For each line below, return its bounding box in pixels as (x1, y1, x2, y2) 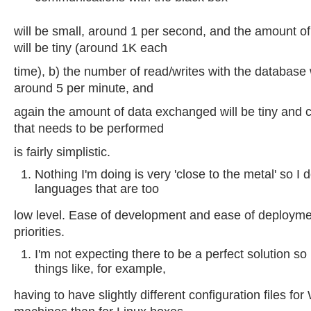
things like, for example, (35, 262, 166, 276)
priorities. (14, 225, 65, 239)
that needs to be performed (14, 121, 164, 135)
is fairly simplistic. (14, 145, 110, 159)
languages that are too (35, 182, 159, 196)
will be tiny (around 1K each (14, 41, 167, 55)
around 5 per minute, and (14, 81, 153, 95)
